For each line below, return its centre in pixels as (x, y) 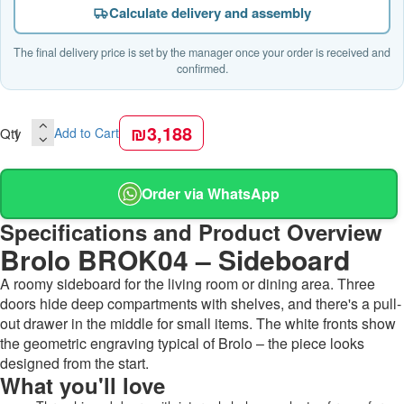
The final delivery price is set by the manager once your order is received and (202, 52)
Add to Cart (87, 133)
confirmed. (202, 68)
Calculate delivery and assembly (210, 12)
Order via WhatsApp (211, 194)
